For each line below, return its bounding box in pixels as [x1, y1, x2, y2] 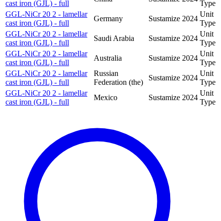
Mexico [94, 93, 117, 102]
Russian [94, 69, 118, 77]
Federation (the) [94, 77, 143, 86]
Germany [94, 14, 123, 23]
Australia [94, 53, 122, 62]
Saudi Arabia [94, 34, 134, 42]
